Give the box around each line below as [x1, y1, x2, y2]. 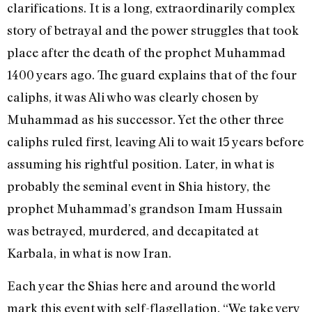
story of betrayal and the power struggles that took [7, 22, 299, 38]
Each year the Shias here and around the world [7, 277, 276, 293]
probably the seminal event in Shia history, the [7, 178, 270, 194]
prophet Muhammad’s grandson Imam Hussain [7, 201, 283, 217]
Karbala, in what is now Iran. [7, 245, 171, 261]
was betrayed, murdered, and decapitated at [7, 223, 258, 239]
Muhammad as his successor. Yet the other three [7, 111, 283, 127]
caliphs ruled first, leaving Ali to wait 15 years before [7, 134, 304, 150]
